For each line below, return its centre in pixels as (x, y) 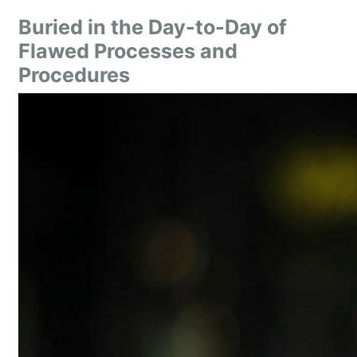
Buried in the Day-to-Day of (153, 27)
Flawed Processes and (128, 51)
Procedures (74, 75)
